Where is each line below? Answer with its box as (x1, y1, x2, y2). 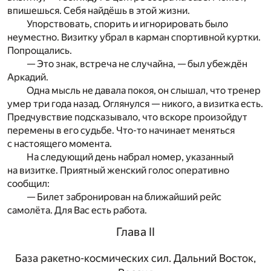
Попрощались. (7, 45, 72, 57)
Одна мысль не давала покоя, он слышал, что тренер (27, 85, 261, 97)
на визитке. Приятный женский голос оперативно (7, 165, 229, 177)
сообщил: (7, 178, 50, 190)
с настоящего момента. (7, 138, 112, 150)
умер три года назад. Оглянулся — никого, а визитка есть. (7, 98, 263, 110)
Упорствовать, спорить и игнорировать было (27, 18, 228, 30)
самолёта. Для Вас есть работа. (7, 204, 147, 217)
